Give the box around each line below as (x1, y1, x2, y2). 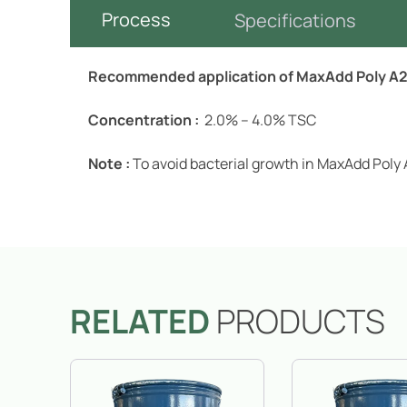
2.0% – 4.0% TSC (202, 110, 317, 130)
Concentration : (88, 110, 203, 130)
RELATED (70, 299, 211, 343)
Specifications (234, 8, 357, 33)
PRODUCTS (210, 299, 386, 343)
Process (102, 7, 172, 32)
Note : (88, 154, 134, 174)
